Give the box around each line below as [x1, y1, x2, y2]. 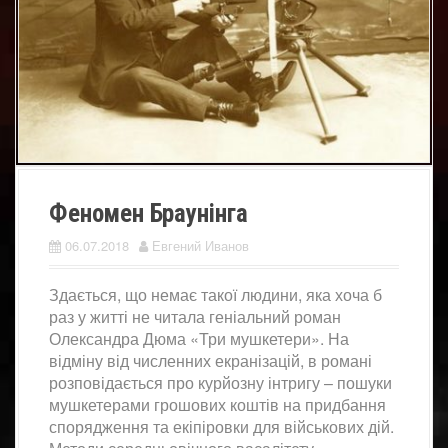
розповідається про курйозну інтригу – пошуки [49, 370, 392, 394]
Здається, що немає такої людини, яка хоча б [49, 282, 382, 306]
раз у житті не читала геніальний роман [49, 304, 341, 328]
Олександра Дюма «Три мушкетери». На [49, 326, 349, 350]
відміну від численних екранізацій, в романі [49, 348, 372, 372]
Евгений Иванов [152, 235, 249, 255]
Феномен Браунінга [49, 198, 248, 228]
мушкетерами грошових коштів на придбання [49, 392, 386, 416]
